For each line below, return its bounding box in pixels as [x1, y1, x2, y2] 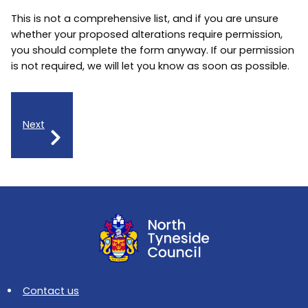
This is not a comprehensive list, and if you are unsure [11, 12, 278, 26]
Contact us [23, 284, 79, 298]
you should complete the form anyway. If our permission [11, 43, 294, 58]
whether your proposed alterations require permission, [11, 27, 283, 42]
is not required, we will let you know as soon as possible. [11, 59, 289, 74]
